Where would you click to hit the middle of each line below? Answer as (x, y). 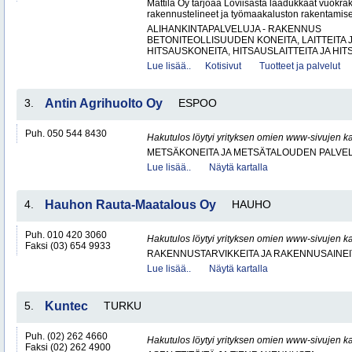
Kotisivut (223, 66)
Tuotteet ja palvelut (300, 66)
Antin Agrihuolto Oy (104, 103)
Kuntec (66, 306)
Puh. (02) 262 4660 (66, 336)
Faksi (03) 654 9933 (68, 246)
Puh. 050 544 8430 (66, 134)
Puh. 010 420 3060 (66, 235)
